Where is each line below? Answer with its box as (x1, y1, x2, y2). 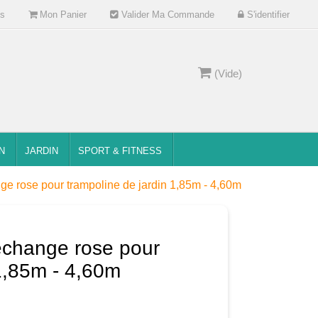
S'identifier (243, 9, 290, 20)
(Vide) (214, 67, 242, 79)
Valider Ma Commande (118, 9, 214, 20)
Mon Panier (36, 9, 87, 20)
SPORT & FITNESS (77, 146, 162, 157)
